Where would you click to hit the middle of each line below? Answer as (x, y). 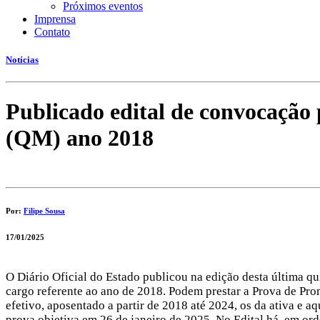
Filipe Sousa (44, 210)
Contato (52, 32)
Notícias (22, 60)
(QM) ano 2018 (80, 137)
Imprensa (55, 19)
